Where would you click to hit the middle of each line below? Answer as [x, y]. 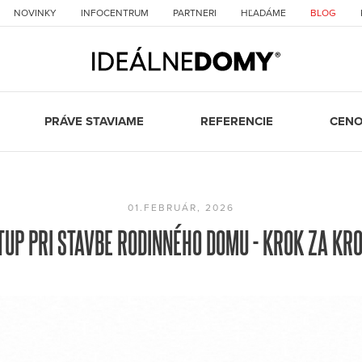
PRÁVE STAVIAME [94, 122]
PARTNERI [194, 13]
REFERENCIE [236, 122]
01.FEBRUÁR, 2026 [181, 208]
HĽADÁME [263, 13]
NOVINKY [35, 13]
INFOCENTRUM [114, 13]
